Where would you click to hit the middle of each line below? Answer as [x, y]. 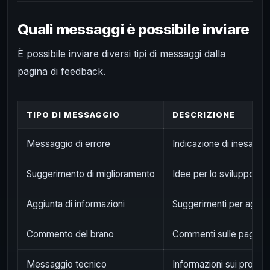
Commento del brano [70, 234]
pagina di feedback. [61, 71]
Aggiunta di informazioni [75, 204]
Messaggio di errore [68, 144]
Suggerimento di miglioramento [90, 174]
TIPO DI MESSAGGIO [73, 115]
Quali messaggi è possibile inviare [133, 30]
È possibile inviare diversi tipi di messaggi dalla [121, 53]
